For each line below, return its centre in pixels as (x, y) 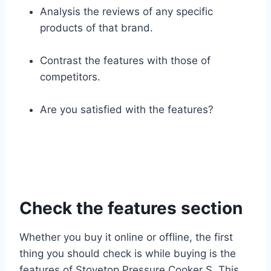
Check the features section (131, 208)
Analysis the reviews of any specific (126, 11)
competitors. (70, 77)
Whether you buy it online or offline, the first (126, 237)
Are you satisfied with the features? (127, 109)
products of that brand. (96, 28)
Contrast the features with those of (125, 60)
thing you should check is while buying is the (128, 253)
